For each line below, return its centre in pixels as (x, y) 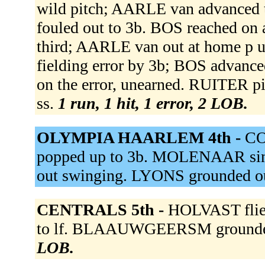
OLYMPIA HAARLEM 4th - (140, 138)
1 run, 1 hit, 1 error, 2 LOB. (153, 104)
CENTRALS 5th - (102, 210)
